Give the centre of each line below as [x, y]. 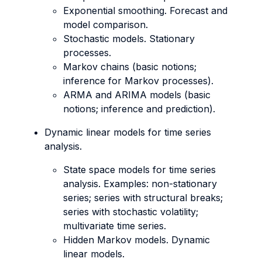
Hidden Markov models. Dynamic [137, 240]
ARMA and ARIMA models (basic [137, 95]
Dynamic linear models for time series [128, 132]
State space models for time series [139, 170]
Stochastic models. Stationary [129, 39]
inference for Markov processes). [138, 81]
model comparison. [106, 25]
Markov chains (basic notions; [130, 67]
